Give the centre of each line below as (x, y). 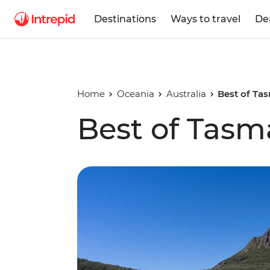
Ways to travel (206, 19)
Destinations (125, 19)
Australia (186, 94)
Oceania (135, 94)
